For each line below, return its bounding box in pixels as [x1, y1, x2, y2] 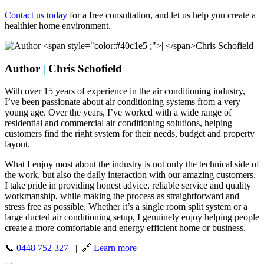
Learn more [94, 243, 137, 253]
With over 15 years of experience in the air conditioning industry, [5, 86, 245, 97]
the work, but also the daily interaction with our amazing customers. [5, 170, 256, 180]
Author [5, 62, 43, 75]
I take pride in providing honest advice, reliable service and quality [5, 180, 251, 191]
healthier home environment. [5, 20, 111, 31]
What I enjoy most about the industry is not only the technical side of [5, 159, 259, 170]
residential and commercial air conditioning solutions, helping [5, 118, 232, 128]
